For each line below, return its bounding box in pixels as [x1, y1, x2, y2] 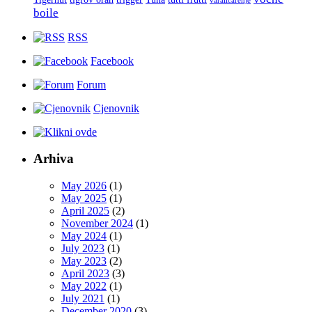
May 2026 [61, 179, 107, 192]
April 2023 [61, 267, 109, 279]
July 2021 [61, 292, 104, 304]
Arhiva [33, 151, 74, 166]
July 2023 [61, 242, 104, 254]
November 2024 [61, 217, 133, 229]
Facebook [91, 54, 134, 67]
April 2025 [61, 204, 109, 217]
